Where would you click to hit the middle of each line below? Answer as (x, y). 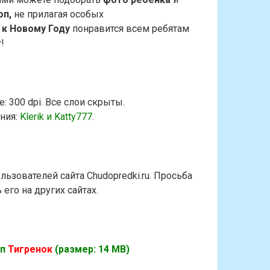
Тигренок (31, 249)
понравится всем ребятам (130, 29)
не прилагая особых (58, 14)
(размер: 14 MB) (92, 249)
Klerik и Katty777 (55, 117)
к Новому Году (36, 29)
